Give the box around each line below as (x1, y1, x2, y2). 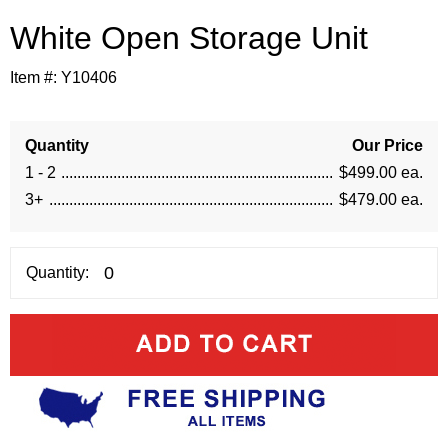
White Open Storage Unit (10, 20, 368, 56)
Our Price (352, 137, 423, 154)
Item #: (10, 69, 61, 86)
